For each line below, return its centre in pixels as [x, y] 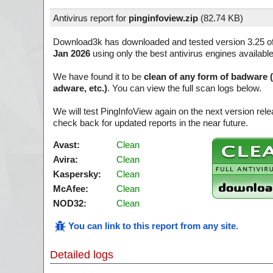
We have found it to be [98, 76]
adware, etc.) [80, 88]
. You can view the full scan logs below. [184, 88]
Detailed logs [82, 255]
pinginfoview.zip [163, 18]
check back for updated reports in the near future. [151, 123]
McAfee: [71, 189]
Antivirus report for [91, 18]
